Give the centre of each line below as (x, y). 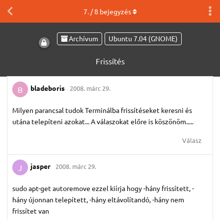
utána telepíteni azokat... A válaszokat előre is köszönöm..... (103, 121)
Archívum (83, 39)
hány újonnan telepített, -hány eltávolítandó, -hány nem (98, 199)
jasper (41, 166)
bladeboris (48, 88)
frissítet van (31, 210)
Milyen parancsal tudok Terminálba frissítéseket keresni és (102, 110)
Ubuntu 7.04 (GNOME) (143, 39)
